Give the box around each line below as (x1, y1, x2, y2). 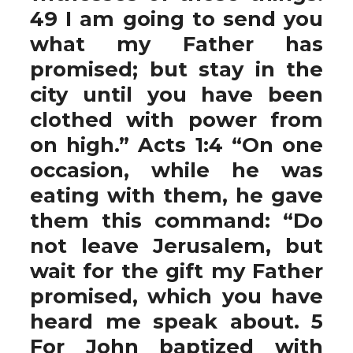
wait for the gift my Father (30, 258, 323, 283)
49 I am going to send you (30, 6, 323, 31)
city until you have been (30, 82, 323, 106)
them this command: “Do (30, 208, 323, 232)
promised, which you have (30, 284, 323, 308)
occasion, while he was (30, 158, 323, 182)
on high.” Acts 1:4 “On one (30, 132, 323, 157)
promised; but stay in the (30, 57, 323, 81)
